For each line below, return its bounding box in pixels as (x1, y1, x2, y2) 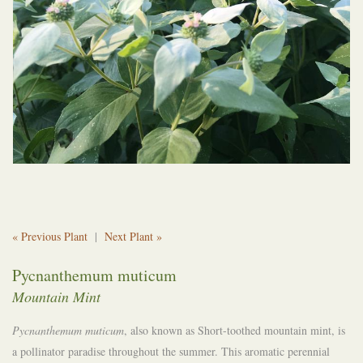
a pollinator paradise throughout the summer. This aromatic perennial (12, 344, 330, 360)
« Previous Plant (12, 228, 88, 245)
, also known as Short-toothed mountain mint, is (124, 322, 345, 339)
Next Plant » (105, 228, 162, 245)
